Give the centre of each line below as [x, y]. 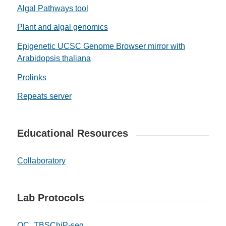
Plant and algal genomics [62, 27]
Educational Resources [72, 133]
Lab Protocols [50, 198]
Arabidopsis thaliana [54, 59]
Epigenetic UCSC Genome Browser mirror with [101, 46]
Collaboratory [41, 161]
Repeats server [44, 96]
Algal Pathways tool [52, 8]
